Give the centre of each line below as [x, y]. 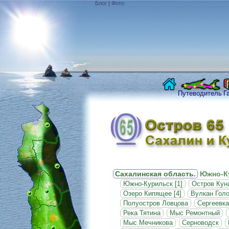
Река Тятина [142, 213]
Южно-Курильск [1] [153, 184]
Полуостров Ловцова [156, 203]
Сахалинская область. [155, 174]
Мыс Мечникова [148, 223]
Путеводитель [200, 93]
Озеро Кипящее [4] [152, 193]
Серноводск [200, 223]
